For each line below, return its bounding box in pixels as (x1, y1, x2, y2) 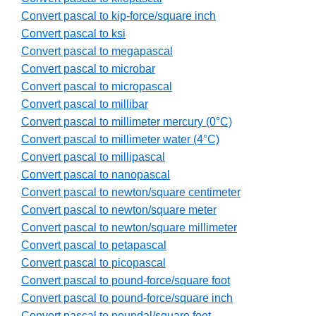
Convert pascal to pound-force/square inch (21, 292, 233, 305)
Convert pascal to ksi (21, 28, 126, 40)
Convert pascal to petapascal (21, 239, 166, 252)
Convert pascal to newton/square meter (21, 204, 217, 217)
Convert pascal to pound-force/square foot (21, 274, 230, 287)
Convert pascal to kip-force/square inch (21, 10, 216, 23)
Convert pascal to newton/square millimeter (21, 221, 237, 234)
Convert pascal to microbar (21, 63, 155, 75)
